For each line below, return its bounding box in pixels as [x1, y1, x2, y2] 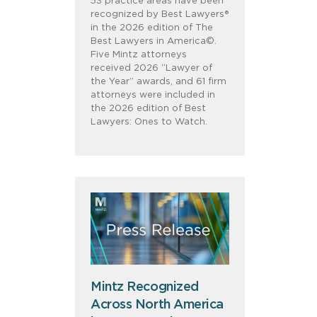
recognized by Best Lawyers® [91, 10, 229, 19]
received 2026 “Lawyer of [91, 64, 212, 73]
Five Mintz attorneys [91, 50, 187, 59]
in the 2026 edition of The [91, 23, 213, 33]
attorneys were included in [91, 91, 215, 100]
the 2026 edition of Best [91, 104, 206, 113]
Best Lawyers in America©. [91, 37, 217, 46]
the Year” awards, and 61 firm [91, 77, 226, 86]
